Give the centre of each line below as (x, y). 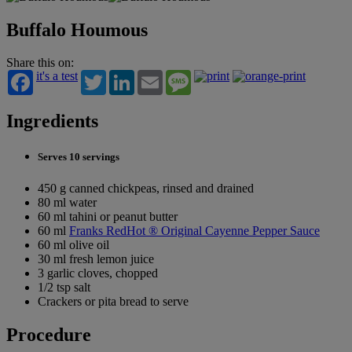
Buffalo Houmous (77, 29)
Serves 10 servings (79, 157)
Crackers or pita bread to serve (113, 301)
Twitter (124, 76)
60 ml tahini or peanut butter (108, 216)
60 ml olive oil (73, 244)
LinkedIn (157, 76)
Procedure (49, 334)
